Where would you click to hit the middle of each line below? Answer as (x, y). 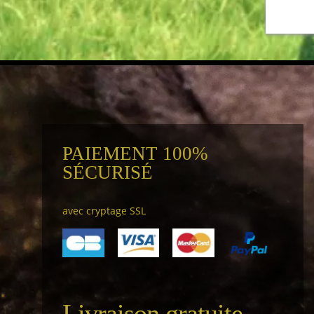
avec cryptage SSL (104, 210)
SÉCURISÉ (107, 173)
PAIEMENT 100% (135, 154)
